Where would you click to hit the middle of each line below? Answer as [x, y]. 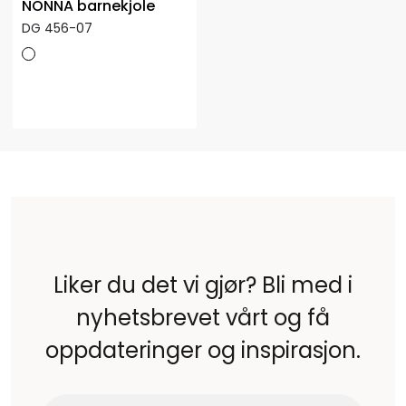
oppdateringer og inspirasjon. [203, 350]
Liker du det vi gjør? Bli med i [203, 285]
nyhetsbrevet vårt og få [203, 317]
